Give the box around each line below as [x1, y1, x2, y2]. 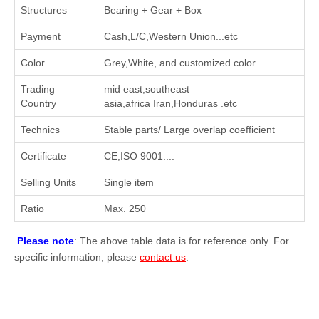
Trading [21, 83, 55, 95]
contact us [140, 251, 186, 263]
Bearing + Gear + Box [104, 4, 202, 16]
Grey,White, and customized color [104, 57, 256, 68]
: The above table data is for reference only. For [74, 235, 289, 246]
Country [21, 98, 56, 109]
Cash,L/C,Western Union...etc [104, 31, 238, 42]
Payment [21, 31, 61, 42]
